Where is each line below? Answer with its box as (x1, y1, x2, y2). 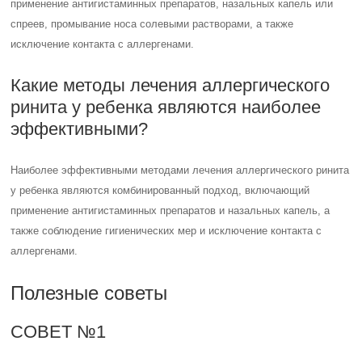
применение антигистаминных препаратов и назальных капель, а (11, 204, 330, 217)
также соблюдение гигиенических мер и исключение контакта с (11, 225, 322, 237)
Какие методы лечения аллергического (11, 75, 330, 95)
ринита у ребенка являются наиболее (11, 97, 322, 117)
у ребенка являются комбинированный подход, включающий (11, 184, 310, 196)
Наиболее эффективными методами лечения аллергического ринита (11, 164, 350, 176)
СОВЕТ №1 (11, 322, 107, 342)
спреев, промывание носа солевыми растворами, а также (11, 18, 294, 30)
